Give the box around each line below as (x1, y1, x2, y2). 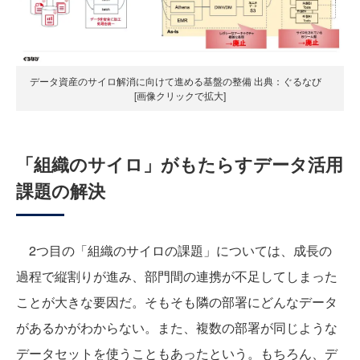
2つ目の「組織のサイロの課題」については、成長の (16, 240, 332, 260)
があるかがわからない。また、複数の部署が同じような (16, 317, 337, 337)
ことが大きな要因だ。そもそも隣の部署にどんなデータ (16, 292, 337, 311)
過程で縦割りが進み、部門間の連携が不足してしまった (16, 266, 337, 285)
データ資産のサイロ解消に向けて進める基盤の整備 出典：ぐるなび (29, 73, 331, 88)
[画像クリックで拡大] (134, 88, 226, 102)
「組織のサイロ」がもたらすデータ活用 (16, 150, 343, 177)
